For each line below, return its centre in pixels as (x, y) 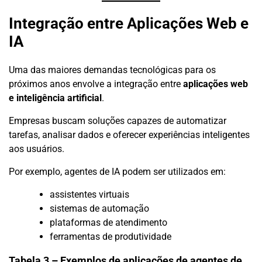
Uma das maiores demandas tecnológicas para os (112, 70)
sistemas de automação (99, 209)
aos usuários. (37, 149)
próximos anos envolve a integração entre (96, 84)
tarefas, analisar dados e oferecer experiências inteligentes (129, 135)
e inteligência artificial (55, 98)
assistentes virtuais (89, 195)
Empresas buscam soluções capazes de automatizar (118, 121)
